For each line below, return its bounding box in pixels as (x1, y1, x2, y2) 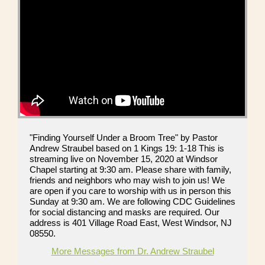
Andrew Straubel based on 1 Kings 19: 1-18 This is (30, 143, 224, 154)
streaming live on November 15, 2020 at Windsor (30, 154, 218, 164)
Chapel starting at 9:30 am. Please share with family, (30, 164, 231, 175)
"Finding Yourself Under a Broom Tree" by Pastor (30, 132, 218, 143)
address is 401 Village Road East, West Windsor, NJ (30, 218, 232, 228)
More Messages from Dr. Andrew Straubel (51, 246, 214, 257)
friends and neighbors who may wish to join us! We (30, 175, 225, 186)
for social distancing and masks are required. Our (30, 207, 219, 218)
